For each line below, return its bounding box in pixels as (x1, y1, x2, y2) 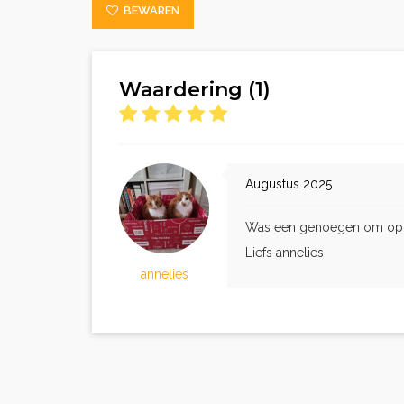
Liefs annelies (245, 245, 324, 260)
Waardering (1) (119, 78, 281, 102)
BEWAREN (118, 4, 179, 17)
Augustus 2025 (245, 177, 332, 191)
